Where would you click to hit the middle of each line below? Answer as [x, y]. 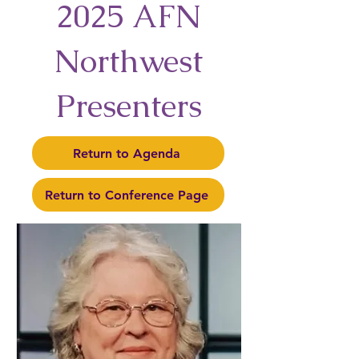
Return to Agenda [127, 153]
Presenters [128, 106]
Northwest [128, 61]
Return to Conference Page [127, 195]
